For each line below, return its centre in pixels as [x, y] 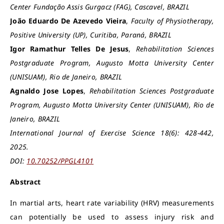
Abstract [25, 182]
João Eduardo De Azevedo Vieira [68, 21]
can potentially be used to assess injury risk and [112, 217]
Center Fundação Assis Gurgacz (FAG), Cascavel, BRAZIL [100, 7]
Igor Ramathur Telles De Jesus [69, 49]
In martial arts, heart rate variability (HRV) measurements [112, 203]
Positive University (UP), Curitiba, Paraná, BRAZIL [91, 35]
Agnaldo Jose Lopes [47, 91]
